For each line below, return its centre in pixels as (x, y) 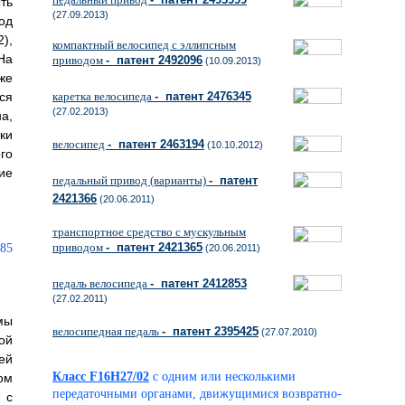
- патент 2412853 (198, 283)
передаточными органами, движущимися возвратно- (197, 394)
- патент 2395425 (210, 331)
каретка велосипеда (104, 96)
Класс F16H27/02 (101, 377)
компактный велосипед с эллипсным (144, 45)
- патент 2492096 (154, 60)
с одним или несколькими (224, 377)
